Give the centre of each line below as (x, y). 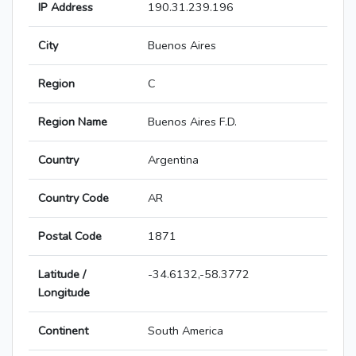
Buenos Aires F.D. (192, 122)
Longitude (64, 293)
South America (186, 331)
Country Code (74, 198)
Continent (63, 331)
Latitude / (62, 275)
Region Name (73, 122)
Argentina (173, 160)
